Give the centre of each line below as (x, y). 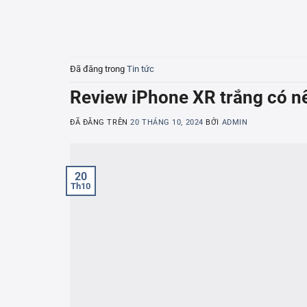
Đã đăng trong (98, 69)
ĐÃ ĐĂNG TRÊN (100, 122)
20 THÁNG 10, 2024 (167, 122)
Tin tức (140, 69)
